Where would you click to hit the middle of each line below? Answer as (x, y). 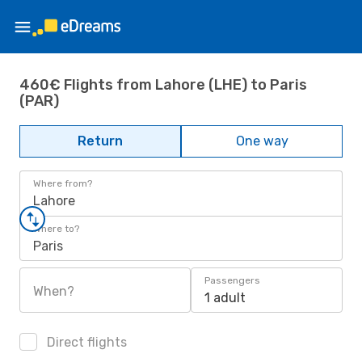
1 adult (225, 298)
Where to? (56, 229)
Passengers (232, 280)
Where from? (63, 183)
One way (262, 141)
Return (100, 141)
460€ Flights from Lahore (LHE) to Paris (163, 84)
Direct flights (85, 342)
